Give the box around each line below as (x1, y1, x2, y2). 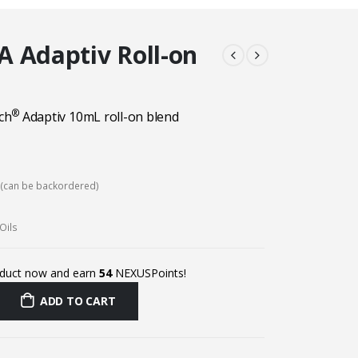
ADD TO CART (39, 293, 116, 309)
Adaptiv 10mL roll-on (22, 108, 146, 125)
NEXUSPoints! (112, 265, 186, 281)
